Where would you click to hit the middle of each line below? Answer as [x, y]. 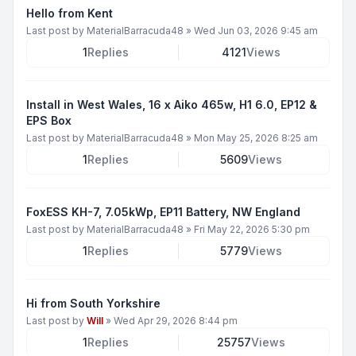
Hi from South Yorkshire [93, 303]
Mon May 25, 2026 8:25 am [256, 137]
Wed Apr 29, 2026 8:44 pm [176, 320]
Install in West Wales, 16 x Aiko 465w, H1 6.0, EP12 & [172, 104]
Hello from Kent [70, 13]
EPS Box [49, 120]
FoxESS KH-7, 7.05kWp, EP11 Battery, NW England [163, 211]
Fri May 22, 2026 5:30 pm [252, 229]
